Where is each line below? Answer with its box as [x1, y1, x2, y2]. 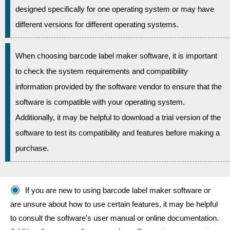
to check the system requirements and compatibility [15, 67, 188, 75]
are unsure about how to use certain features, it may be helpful [10, 200, 218, 208]
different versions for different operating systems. [15, 20, 179, 29]
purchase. [15, 144, 49, 152]
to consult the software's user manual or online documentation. [10, 214, 219, 222]
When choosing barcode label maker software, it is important [15, 51, 217, 60]
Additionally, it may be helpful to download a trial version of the [15, 113, 221, 122]
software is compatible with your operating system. [15, 98, 185, 106]
